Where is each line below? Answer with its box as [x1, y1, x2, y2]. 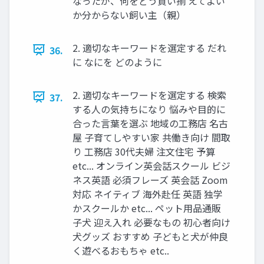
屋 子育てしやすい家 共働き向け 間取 [72, 130, 230, 144]
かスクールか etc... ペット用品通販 [72, 200, 221, 215]
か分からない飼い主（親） [72, 7, 186, 22]
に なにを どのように [72, 54, 162, 69]
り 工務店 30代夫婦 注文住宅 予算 [72, 144, 215, 159]
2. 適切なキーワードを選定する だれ [72, 40, 226, 55]
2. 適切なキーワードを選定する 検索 [72, 87, 226, 102]
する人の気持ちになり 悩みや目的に [72, 101, 226, 116]
